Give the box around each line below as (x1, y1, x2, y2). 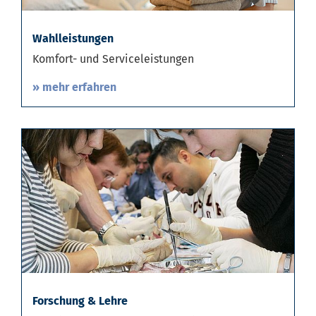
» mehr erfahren (32, 85, 116, 99)
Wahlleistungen (32, 37, 114, 51)
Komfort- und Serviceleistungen (32, 57, 194, 71)
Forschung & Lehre (32, 299, 128, 313)
